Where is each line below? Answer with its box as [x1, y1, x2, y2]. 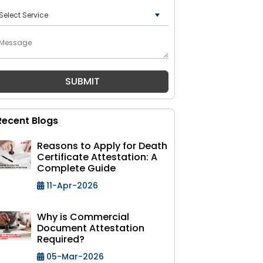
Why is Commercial [37, 210, 129, 224]
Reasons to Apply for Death [37, 139, 167, 153]
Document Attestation [37, 221, 144, 235]
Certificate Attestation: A [37, 150, 157, 164]
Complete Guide [37, 161, 116, 175]
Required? [37, 232, 85, 246]
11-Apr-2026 [44, 180, 98, 191]
